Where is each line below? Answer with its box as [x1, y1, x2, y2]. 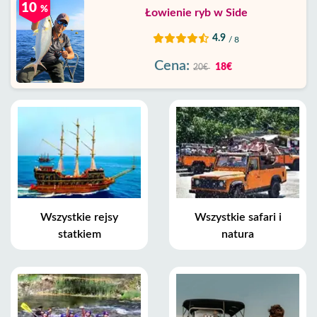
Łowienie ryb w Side [144, 7, 248, 18]
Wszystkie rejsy [40, 211, 118, 223]
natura [221, 228, 254, 240]
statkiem [57, 228, 101, 240]
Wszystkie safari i [194, 211, 282, 223]
